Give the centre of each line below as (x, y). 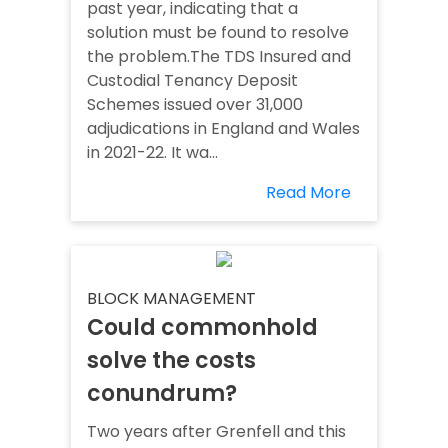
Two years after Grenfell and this (216, 432)
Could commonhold (202, 328)
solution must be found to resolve (218, 33)
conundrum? (162, 394)
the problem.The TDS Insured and (219, 57)
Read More (308, 193)
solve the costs (171, 361)
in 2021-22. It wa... (152, 153)
